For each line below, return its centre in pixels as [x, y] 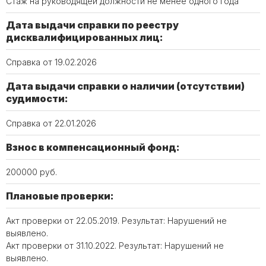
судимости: [37, 99]
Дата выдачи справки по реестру [92, 25]
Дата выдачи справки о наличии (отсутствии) [125, 86]
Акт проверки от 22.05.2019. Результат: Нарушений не [116, 221]
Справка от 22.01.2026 [51, 123]
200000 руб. [31, 172]
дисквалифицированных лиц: [85, 37]
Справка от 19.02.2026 [51, 62]
